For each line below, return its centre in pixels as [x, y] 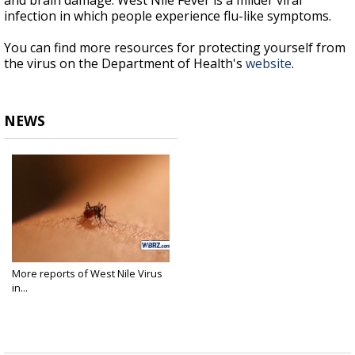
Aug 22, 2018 [38, 300]
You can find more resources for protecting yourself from [175, 48]
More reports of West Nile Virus [87, 274]
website [269, 64]
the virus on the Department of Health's [125, 64]
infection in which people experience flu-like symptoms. [168, 16]
